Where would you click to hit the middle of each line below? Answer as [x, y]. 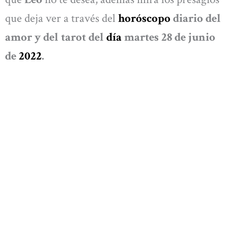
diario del [196, 19]
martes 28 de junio [170, 37]
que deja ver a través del [62, 19]
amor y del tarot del [56, 37]
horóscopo [144, 19]
